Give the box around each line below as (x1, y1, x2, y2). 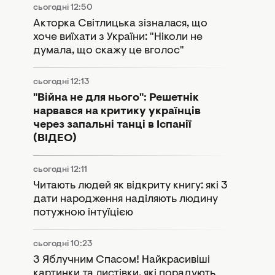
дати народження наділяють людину (33, 193, 218, 205)
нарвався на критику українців (33, 106, 201, 117)
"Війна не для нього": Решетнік (33, 92, 199, 104)
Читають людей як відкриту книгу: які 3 (33, 180, 228, 192)
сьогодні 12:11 (33, 165, 87, 174)
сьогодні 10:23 (33, 239, 93, 249)
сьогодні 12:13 (33, 77, 90, 87)
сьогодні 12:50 (33, 3, 93, 12)
